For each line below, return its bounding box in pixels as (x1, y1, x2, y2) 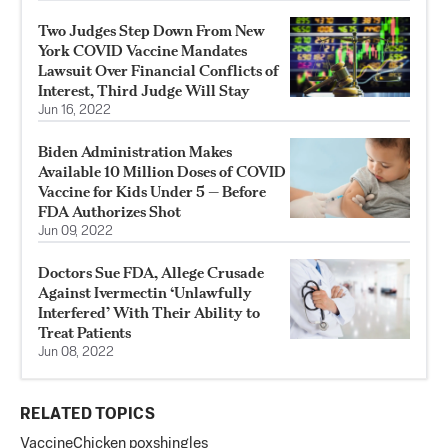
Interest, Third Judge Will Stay (38, 80, 250, 100)
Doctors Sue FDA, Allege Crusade (38, 262, 264, 282)
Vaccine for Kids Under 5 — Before (38, 181, 266, 201)
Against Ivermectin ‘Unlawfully (38, 282, 252, 302)
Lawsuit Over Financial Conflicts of (38, 60, 279, 80)
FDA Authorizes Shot (38, 201, 181, 221)
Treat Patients (38, 322, 131, 342)
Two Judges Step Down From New (38, 20, 265, 40)
